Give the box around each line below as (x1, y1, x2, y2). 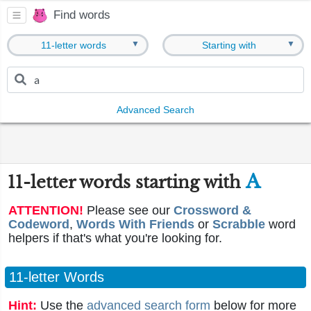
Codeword (8, 217, 69, 231)
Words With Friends (76, 217, 194, 231)
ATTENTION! (8, 203, 83, 217)
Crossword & (174, 203, 251, 217)
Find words (53, 8, 110, 22)
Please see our (83, 203, 174, 217)
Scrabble (212, 217, 265, 231)
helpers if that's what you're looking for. (8, 231, 222, 245)
